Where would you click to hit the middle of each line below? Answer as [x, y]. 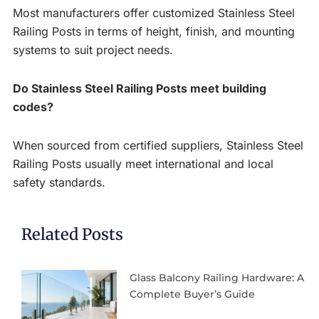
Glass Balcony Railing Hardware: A [216, 277]
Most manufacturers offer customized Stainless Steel [154, 13]
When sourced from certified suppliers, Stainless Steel [158, 146]
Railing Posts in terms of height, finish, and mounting [154, 32]
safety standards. [59, 183]
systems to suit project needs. [93, 50]
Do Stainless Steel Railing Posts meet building [140, 89]
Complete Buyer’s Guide [192, 294]
